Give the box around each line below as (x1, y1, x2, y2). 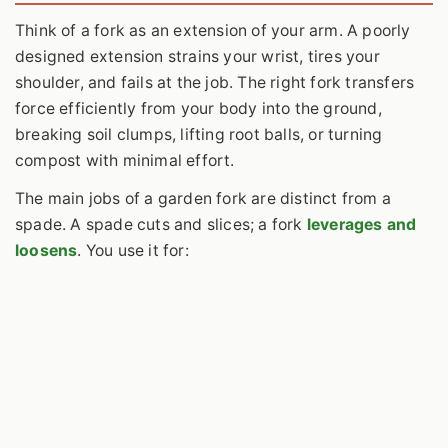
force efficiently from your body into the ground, (15, 99, 382, 119)
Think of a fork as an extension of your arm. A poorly (15, 21, 411, 41)
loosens (15, 241, 78, 261)
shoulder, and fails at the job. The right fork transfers (15, 73, 415, 93)
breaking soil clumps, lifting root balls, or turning (15, 125, 383, 145)
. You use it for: (77, 241, 189, 261)
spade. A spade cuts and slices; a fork (15, 215, 307, 235)
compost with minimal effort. (15, 151, 235, 171)
